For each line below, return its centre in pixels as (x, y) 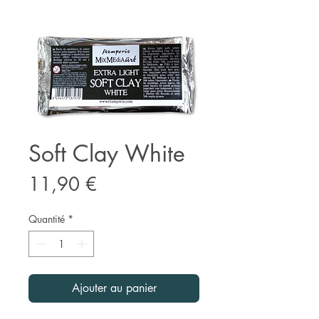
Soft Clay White (107, 153)
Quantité (47, 219)
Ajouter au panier (114, 288)
